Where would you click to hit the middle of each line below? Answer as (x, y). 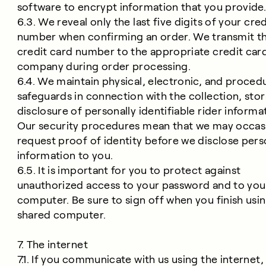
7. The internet (52, 245)
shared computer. (61, 215)
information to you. (65, 156)
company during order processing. (104, 66)
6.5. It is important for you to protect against (129, 170)
